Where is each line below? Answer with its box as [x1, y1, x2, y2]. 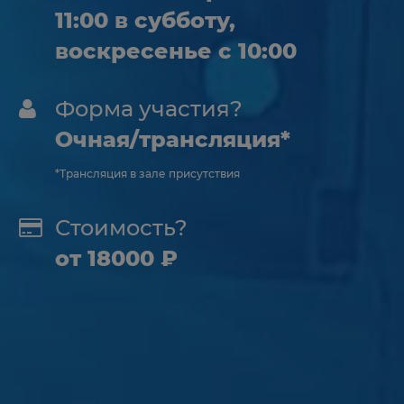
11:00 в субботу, [55, 7, 235, 33]
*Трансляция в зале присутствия [55, 167, 240, 180]
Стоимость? [55, 215, 188, 241]
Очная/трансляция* [55, 126, 290, 152]
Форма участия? [55, 96, 243, 122]
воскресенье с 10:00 [55, 38, 297, 64]
